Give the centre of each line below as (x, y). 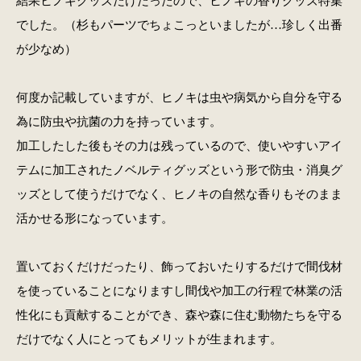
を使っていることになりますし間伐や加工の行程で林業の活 (179, 291)
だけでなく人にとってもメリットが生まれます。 (149, 339)
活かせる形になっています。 (94, 218)
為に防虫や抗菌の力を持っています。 (118, 122)
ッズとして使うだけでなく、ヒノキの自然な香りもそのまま (179, 194)
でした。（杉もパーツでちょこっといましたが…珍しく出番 (179, 25)
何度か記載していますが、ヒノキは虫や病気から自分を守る (179, 98)
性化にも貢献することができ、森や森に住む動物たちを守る (179, 315)
